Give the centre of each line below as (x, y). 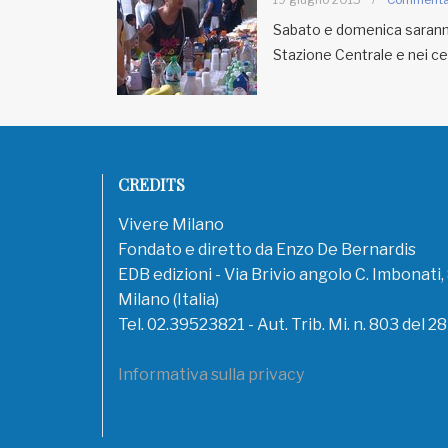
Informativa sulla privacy (211, 374)
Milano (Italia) (168, 299)
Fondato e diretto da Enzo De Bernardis (267, 249)
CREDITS (151, 184)
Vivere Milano (171, 224)
